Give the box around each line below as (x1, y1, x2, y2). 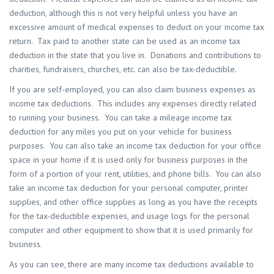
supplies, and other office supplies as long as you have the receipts (9, 196, 257, 208)
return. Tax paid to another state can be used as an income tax (9, 35, 240, 47)
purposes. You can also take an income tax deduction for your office (9, 140, 261, 152)
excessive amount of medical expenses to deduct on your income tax (9, 21, 264, 33)
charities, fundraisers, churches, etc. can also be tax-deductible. (9, 64, 241, 75)
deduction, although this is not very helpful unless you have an (9, 7, 237, 19)
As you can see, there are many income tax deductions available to (9, 259, 254, 270)
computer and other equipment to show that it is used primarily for (9, 224, 253, 236)
